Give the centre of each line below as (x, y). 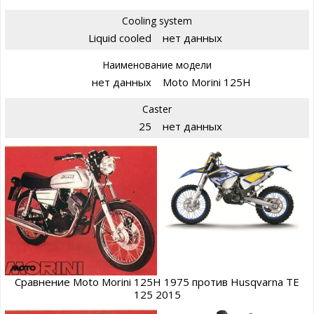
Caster (157, 109)
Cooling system (157, 21)
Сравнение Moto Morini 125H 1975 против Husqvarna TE (157, 281)
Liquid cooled (120, 38)
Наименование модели (157, 65)
